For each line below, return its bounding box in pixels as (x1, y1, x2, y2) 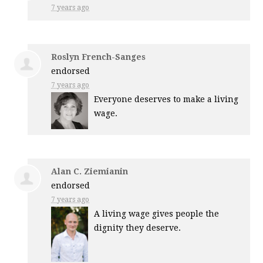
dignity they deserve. (94, 223, 181, 233)
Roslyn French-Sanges (51, 52, 146, 62)
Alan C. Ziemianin (51, 167, 129, 177)
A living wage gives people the (94, 209, 220, 219)
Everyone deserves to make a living (94, 95, 239, 104)
